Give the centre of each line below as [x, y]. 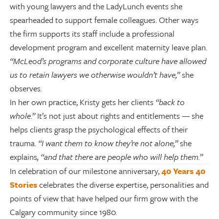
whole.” [23, 116]
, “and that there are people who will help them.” [120, 157]
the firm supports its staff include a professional [92, 33]
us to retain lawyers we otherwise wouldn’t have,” [95, 75]
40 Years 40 [183, 171]
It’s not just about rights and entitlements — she [120, 116]
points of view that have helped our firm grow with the [104, 198]
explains [23, 157]
